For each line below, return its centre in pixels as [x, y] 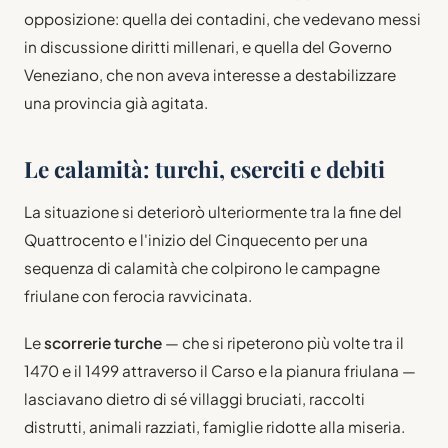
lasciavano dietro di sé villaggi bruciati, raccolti [194, 398]
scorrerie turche [103, 342]
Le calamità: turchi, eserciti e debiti [204, 168]
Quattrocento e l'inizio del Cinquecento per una [196, 239]
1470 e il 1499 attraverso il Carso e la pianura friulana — [220, 370]
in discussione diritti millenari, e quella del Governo [208, 46]
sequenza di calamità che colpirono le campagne [202, 267]
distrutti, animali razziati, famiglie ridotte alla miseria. [214, 426]
